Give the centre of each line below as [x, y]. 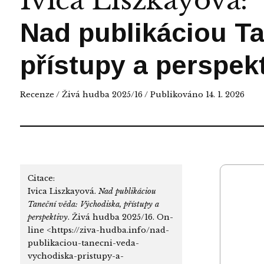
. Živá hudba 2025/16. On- [120, 217]
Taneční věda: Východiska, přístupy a [93, 204]
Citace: [41, 178]
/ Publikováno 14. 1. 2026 [193, 94]
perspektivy [47, 217]
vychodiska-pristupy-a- [75, 256]
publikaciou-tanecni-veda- [83, 243]
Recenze [37, 94]
